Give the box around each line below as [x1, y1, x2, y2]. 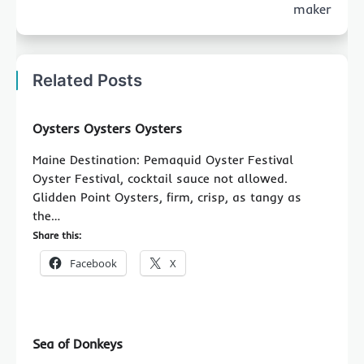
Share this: [32, 229, 81, 241]
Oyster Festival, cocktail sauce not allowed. [32, 171, 288, 186]
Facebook [70, 256, 117, 271]
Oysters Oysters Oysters [32, 120, 182, 136]
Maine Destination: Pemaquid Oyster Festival [32, 152, 293, 167]
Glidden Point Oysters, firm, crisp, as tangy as [32, 189, 301, 205]
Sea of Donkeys [32, 335, 123, 352]
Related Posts [32, 70, 142, 90]
